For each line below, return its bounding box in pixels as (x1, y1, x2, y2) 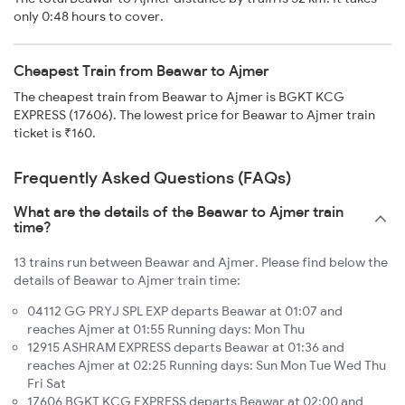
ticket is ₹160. (14, 125, 96, 142)
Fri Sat (27, 375, 66, 392)
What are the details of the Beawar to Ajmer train (14, 202, 344, 221)
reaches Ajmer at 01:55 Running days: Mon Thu (27, 321, 305, 338)
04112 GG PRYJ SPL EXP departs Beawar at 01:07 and (27, 303, 343, 320)
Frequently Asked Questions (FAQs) (14, 167, 291, 189)
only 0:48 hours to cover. (14, 8, 164, 25)
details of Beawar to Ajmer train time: (14, 272, 240, 289)
